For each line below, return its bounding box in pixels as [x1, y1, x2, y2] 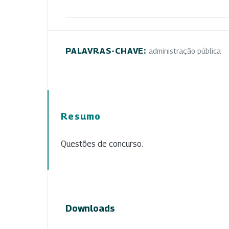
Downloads [65, 202, 115, 214]
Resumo [61, 110, 101, 122]
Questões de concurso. [61, 139, 143, 149]
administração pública [148, 46, 221, 55]
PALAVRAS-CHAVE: [65, 45, 149, 56]
